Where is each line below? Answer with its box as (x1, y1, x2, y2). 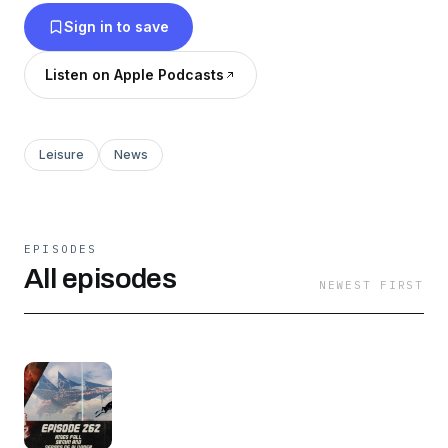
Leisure (39, 146, 84, 162)
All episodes (24, 262, 177, 294)
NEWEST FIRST (318, 277, 424, 292)
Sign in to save (64, 18, 169, 36)
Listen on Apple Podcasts (45, 66, 224, 84)
